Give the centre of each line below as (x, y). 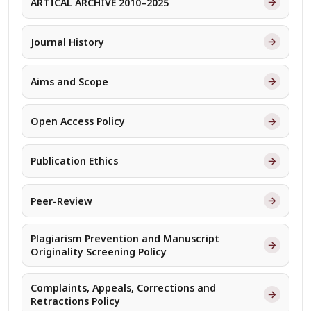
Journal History (68, 42)
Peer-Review (62, 201)
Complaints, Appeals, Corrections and (124, 288)
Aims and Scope (70, 81)
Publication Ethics (75, 161)
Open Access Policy (78, 121)
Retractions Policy (76, 301)
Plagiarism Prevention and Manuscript (125, 239)
